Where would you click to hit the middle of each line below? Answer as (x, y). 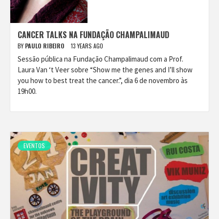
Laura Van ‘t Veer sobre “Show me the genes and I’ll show (105, 70)
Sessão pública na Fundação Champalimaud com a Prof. (100, 59)
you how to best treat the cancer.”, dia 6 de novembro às (103, 80)
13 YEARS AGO (87, 46)
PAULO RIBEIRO (45, 46)
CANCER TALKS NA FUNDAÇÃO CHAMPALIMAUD (93, 35)
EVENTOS (34, 145)
